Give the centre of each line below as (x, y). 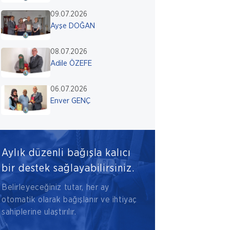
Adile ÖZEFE (71, 64)
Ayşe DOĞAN (72, 26)
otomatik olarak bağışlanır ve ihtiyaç (69, 199)
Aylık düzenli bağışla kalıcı (66, 153)
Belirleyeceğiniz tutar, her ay (55, 187)
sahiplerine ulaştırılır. (39, 212)
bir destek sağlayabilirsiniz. (68, 168)
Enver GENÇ (70, 101)
